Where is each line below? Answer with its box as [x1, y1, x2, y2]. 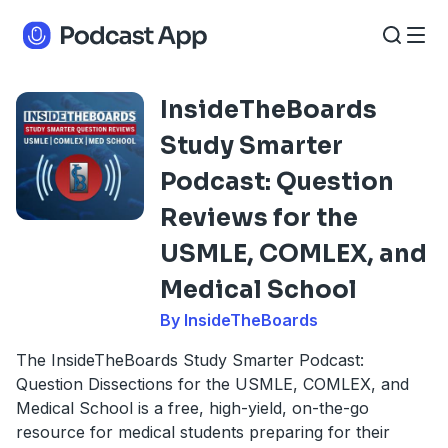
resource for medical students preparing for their [16, 422, 390, 442]
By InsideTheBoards [160, 310, 318, 330]
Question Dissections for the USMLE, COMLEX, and [16, 374, 409, 394]
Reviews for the [160, 203, 358, 233]
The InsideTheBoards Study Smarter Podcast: [16, 350, 364, 370]
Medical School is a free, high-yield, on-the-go [16, 398, 369, 418]
